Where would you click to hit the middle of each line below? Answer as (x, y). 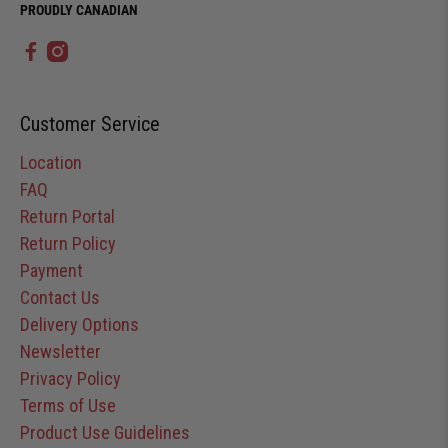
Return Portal (67, 217)
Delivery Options (79, 325)
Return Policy (68, 244)
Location (51, 163)
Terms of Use (68, 406)
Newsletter (60, 352)
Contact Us (60, 298)
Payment (51, 271)
